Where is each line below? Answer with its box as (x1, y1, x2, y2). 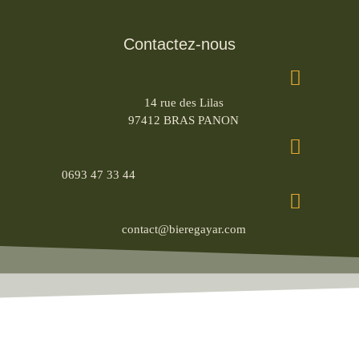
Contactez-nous (123, 34, 236, 53)
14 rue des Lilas (143, 95, 224, 109)
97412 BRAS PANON (128, 113, 239, 127)
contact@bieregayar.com (121, 222, 246, 236)
